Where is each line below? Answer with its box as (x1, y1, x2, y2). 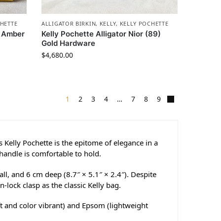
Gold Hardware (41, 38, 96, 48)
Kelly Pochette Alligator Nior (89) (41, 29, 161, 39)
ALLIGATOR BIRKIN (41, 20, 96, 28)
